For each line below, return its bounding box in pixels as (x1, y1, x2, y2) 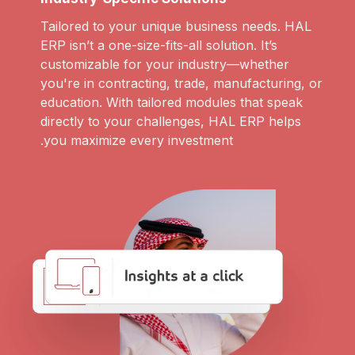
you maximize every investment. (44, 132, 233, 149)
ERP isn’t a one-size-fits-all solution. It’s (40, 37, 277, 54)
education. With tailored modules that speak (40, 94, 303, 111)
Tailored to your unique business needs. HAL (40, 18, 311, 35)
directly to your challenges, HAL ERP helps (40, 113, 301, 130)
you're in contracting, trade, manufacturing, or (40, 75, 323, 92)
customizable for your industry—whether (40, 56, 289, 73)
